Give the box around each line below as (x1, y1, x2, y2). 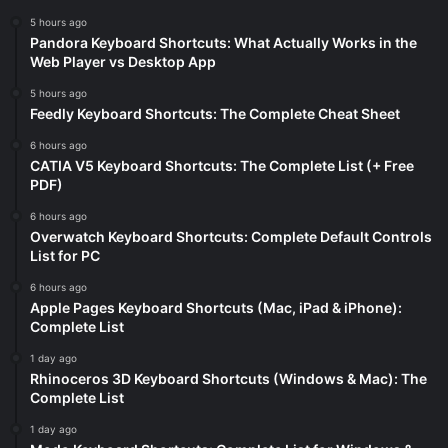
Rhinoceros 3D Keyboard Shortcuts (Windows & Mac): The (30, 370, 427, 388)
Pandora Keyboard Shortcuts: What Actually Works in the (30, 34, 417, 52)
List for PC (30, 247, 100, 265)
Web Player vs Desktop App (30, 53, 216, 71)
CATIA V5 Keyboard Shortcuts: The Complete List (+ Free (30, 157, 414, 175)
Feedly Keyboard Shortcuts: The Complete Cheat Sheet (30, 105, 400, 123)
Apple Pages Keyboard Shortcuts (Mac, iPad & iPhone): (30, 299, 402, 317)
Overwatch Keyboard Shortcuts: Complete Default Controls (30, 228, 432, 246)
